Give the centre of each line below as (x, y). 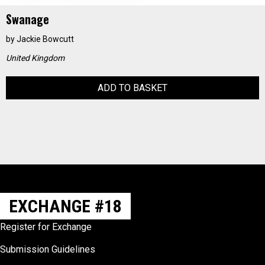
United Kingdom (35, 58)
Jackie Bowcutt (45, 39)
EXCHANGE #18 (65, 206)
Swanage (28, 19)
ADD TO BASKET (132, 88)
